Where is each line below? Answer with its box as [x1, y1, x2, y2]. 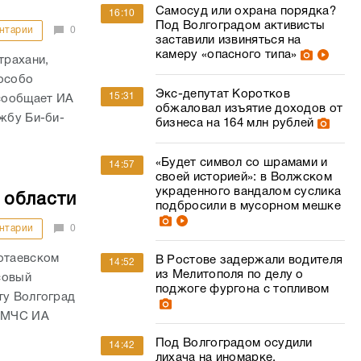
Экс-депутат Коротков [155, 89, 290, 100]
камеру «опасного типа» [155, 49, 297, 60]
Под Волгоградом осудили [155, 338, 313, 349]
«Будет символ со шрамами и [155, 157, 328, 168]
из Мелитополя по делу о [155, 269, 304, 280]
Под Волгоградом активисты [155, 20, 326, 31]
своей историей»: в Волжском [155, 172, 332, 183]
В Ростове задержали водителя [155, 255, 343, 266]
